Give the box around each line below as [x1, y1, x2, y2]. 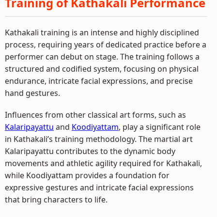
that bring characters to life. [5, 194, 108, 205]
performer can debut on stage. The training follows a [5, 51, 200, 62]
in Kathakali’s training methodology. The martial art [5, 133, 193, 144]
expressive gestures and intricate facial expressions [5, 182, 194, 193]
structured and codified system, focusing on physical [5, 63, 199, 74]
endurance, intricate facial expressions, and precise [5, 75, 193, 86]
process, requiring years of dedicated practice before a [5, 39, 206, 50]
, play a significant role [119, 121, 201, 132]
